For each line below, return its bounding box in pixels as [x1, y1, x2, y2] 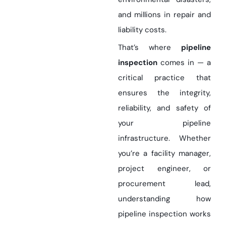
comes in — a [157, 58, 211, 68]
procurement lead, [118, 179, 211, 189]
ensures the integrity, [118, 88, 211, 98]
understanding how [118, 194, 211, 204]
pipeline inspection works [118, 209, 211, 219]
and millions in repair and [118, 10, 211, 20]
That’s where [118, 42, 181, 52]
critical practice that [118, 73, 211, 83]
